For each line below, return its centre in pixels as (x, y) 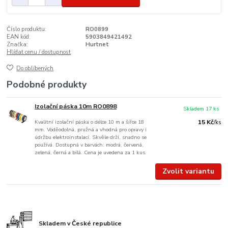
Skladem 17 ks (201, 109)
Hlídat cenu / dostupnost (39, 52)
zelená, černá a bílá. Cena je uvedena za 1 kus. (91, 153)
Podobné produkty (47, 85)
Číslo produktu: (27, 29)
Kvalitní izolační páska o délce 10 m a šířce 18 (90, 122)
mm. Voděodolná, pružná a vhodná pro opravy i (91, 130)
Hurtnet (97, 44)
